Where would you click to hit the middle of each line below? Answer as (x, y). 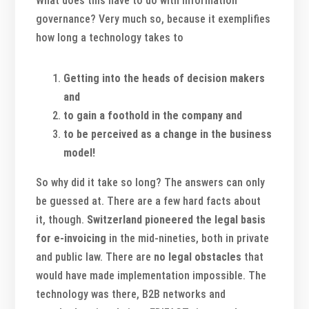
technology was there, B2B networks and (131, 294)
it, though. (62, 219)
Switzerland (115, 219)
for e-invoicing (71, 238)
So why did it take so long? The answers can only (151, 182)
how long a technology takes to (110, 37)
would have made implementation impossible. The (151, 275)
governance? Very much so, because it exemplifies (153, 19)
